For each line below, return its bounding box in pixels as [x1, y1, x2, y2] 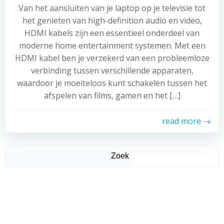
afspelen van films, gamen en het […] [43, 90, 180, 101]
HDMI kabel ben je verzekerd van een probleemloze [14, 52, 209, 63]
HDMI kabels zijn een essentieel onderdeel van [24, 27, 199, 38]
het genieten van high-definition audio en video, [22, 15, 202, 26]
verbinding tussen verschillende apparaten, [30, 65, 193, 76]
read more [162, 115, 201, 126]
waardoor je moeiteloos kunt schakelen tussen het [17, 77, 207, 88]
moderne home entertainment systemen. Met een [18, 40, 205, 51]
